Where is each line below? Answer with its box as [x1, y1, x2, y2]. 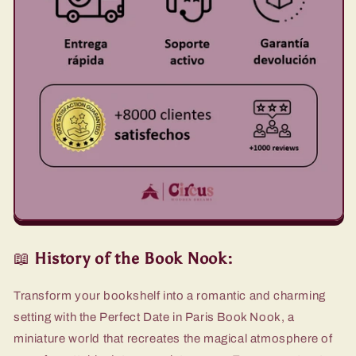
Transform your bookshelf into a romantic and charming [14, 288, 326, 302]
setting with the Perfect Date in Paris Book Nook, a [14, 310, 295, 323]
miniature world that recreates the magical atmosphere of [14, 331, 333, 345]
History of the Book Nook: [34, 249, 234, 269]
